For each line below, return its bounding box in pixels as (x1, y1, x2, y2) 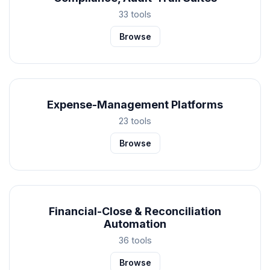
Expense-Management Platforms (47, 98, 223, 111)
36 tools (118, 234, 152, 245)
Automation (104, 217, 166, 230)
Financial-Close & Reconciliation (49, 204, 221, 218)
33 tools (119, 8, 151, 19)
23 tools (119, 115, 151, 126)
